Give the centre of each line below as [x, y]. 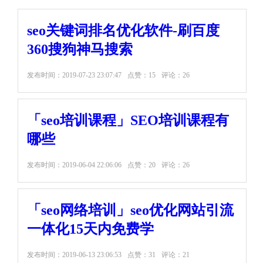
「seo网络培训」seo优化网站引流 [130, 210]
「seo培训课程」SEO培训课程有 [128, 120]
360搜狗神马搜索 [80, 49]
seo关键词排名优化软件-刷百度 [123, 31]
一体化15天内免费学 [90, 229]
